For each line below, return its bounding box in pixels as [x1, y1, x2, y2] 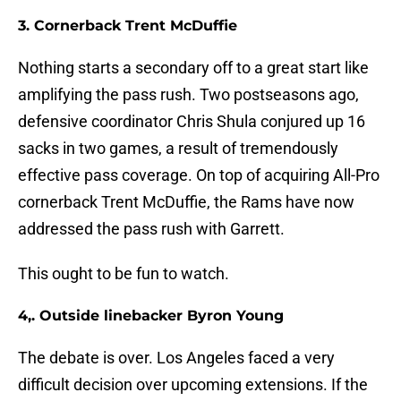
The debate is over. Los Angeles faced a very [18, 348, 335, 368]
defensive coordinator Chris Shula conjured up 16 [18, 112, 365, 132]
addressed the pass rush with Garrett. [18, 219, 285, 239]
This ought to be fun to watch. [18, 264, 229, 284]
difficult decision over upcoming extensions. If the [18, 375, 368, 395]
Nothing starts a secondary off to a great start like [18, 58, 369, 78]
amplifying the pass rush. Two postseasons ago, [18, 85, 359, 105]
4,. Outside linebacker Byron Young [18, 307, 284, 325]
